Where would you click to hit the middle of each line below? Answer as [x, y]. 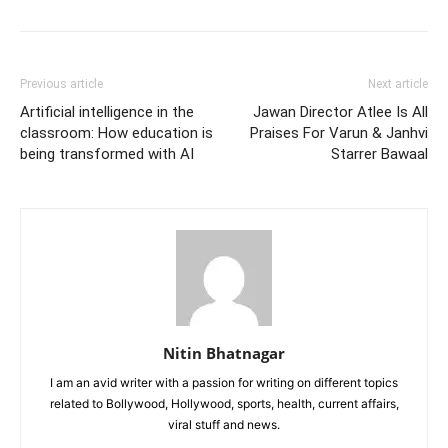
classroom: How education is [116, 132]
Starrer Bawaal [379, 153]
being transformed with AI [107, 153]
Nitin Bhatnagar [224, 352]
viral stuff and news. [224, 424]
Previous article [61, 83]
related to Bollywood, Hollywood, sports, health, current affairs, [224, 403]
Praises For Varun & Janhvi [339, 132]
